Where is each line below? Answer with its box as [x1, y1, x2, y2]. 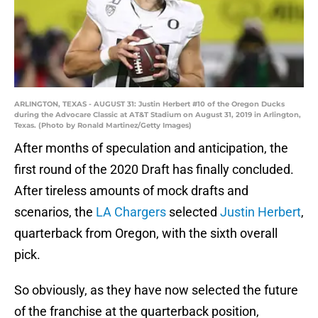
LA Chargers [96, 204, 166, 220]
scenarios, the [14, 204, 96, 220]
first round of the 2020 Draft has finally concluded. [14, 162, 294, 177]
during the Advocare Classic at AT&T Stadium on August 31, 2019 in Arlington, [14, 110, 301, 120]
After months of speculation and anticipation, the [14, 141, 288, 156]
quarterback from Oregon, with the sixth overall [14, 226, 278, 241]
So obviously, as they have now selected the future [14, 283, 298, 298]
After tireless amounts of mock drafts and [14, 183, 248, 199]
